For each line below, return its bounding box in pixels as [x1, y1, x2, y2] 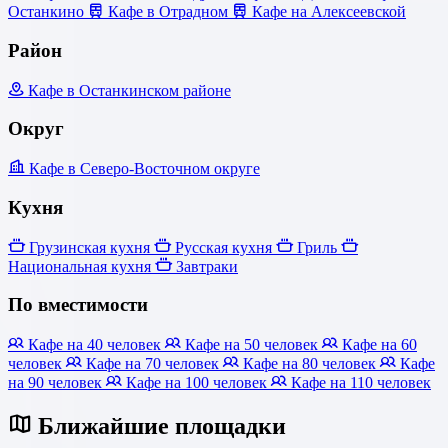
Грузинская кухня [25, 238, 154, 256]
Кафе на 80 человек [239, 355, 380, 373]
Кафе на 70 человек [82, 355, 223, 373]
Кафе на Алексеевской [248, 3, 406, 21]
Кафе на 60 [338, 336, 417, 354]
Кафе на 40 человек [24, 336, 165, 354]
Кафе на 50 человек [181, 336, 322, 354]
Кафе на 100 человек [122, 374, 271, 392]
